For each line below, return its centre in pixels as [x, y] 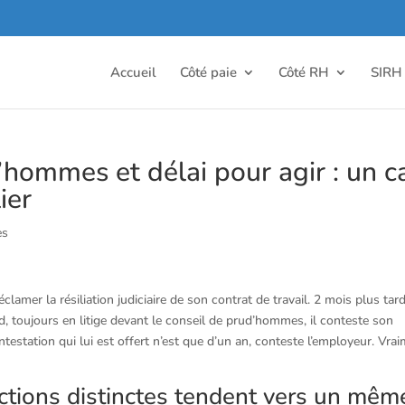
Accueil [133, 72]
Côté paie [208, 72]
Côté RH [304, 72]
